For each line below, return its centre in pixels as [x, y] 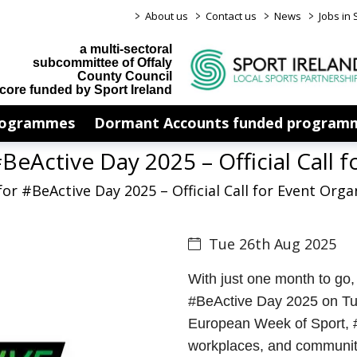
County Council [124, 76]
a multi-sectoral [126, 49]
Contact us [231, 16]
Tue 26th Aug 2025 [273, 244]
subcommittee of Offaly [102, 63]
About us [167, 16]
